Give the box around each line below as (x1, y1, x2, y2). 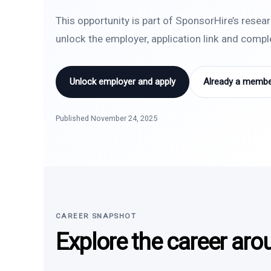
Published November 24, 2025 (56, 114, 157, 123)
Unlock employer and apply (70, 76, 175, 87)
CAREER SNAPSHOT (56, 212, 137, 220)
